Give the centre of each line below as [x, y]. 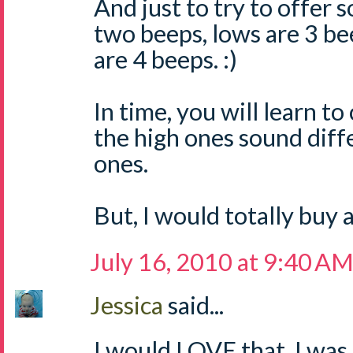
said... [196, 305]
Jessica [129, 305]
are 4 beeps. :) [165, 59]
